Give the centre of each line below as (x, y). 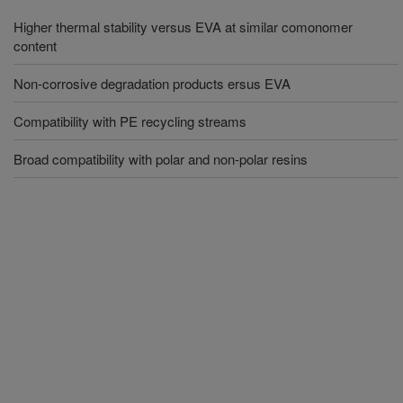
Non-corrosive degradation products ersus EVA (152, 83)
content (35, 45)
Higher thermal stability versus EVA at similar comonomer (183, 27)
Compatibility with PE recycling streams (130, 121)
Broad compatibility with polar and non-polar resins (161, 159)
